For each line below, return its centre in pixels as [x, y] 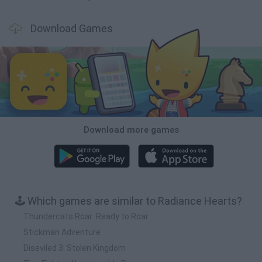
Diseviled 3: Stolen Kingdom [75, 248]
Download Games [72, 28]
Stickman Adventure [62, 232]
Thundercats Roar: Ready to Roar [86, 216]
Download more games [131, 130]
